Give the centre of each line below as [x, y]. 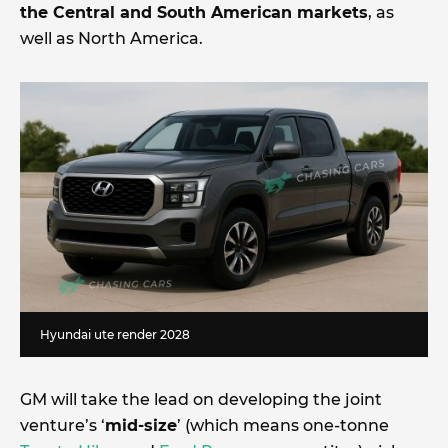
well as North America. [113, 38]
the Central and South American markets [194, 12]
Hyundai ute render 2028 [115, 334]
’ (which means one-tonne [283, 425]
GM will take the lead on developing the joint [201, 399]
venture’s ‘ [62, 425]
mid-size [141, 425]
